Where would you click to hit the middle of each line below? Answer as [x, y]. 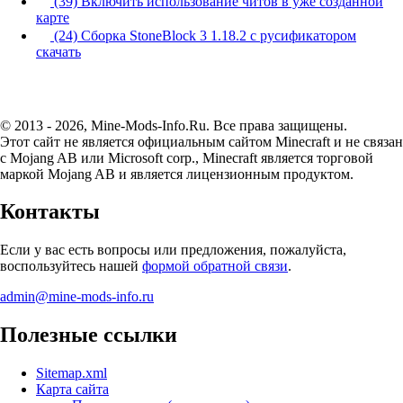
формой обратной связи [215, 266]
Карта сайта [72, 390]
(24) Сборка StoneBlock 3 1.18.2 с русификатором [203, 35]
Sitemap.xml [72, 373]
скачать [58, 51]
